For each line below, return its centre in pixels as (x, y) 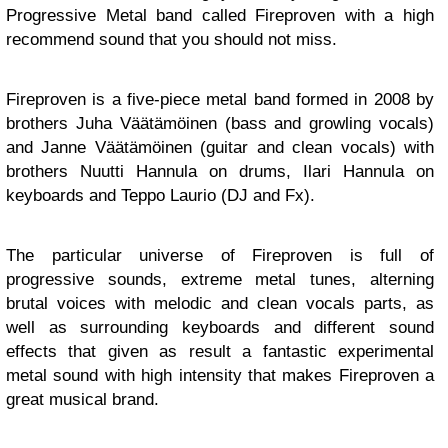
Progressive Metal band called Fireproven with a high (220, 15)
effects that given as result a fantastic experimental (220, 351)
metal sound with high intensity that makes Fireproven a (220, 375)
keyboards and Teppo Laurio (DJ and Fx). (160, 195)
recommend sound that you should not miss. (171, 39)
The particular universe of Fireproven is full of (220, 255)
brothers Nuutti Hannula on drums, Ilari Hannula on (220, 171)
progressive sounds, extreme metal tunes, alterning (220, 279)
